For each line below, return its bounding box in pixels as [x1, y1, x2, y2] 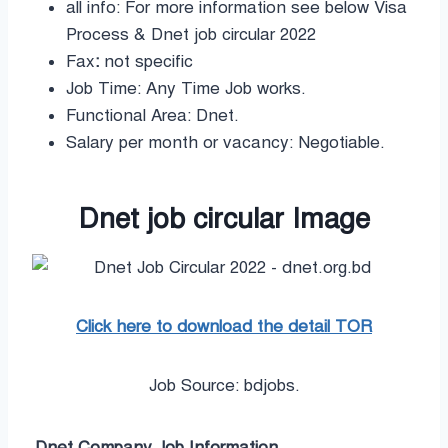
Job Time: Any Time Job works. [66, 77, 306, 99]
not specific [104, 50, 193, 72]
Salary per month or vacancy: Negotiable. [66, 131, 385, 153]
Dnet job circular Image [78, 200, 370, 236]
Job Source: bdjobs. [148, 374, 300, 396]
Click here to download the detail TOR [76, 315, 372, 337]
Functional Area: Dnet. [66, 104, 239, 126]
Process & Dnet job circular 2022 [66, 23, 316, 45]
